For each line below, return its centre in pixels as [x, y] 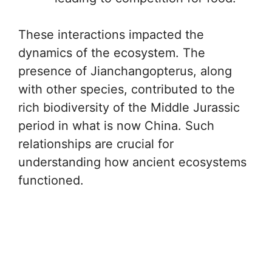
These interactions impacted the [111, 35]
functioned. [51, 180]
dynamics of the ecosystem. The [112, 53]
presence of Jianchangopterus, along [125, 71]
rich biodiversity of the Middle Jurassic [129, 107]
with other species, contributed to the [127, 89]
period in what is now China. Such [116, 126]
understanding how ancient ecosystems [132, 162]
